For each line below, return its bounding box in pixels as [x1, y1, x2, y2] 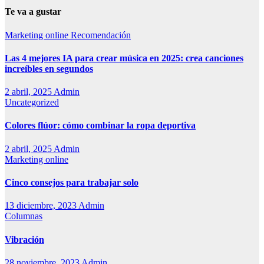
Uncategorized [5, 97, 59, 108]
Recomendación [71, 29, 131, 40]
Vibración [5, 234, 44, 245]
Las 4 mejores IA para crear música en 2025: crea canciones [5, 52, 243, 63]
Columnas [5, 211, 42, 222]
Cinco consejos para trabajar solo [5, 177, 138, 188]
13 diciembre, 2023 [5, 200, 78, 211]
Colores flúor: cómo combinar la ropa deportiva [5, 120, 196, 131]
